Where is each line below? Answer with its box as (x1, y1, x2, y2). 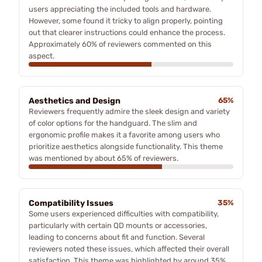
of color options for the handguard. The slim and (29, 118, 197, 127)
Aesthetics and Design (29, 95, 120, 106)
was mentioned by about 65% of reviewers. (29, 153, 178, 163)
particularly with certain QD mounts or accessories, (29, 220, 207, 230)
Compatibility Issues (29, 198, 113, 208)
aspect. (29, 51, 54, 60)
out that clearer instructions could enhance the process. (29, 27, 225, 37)
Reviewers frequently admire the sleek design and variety (29, 106, 230, 116)
